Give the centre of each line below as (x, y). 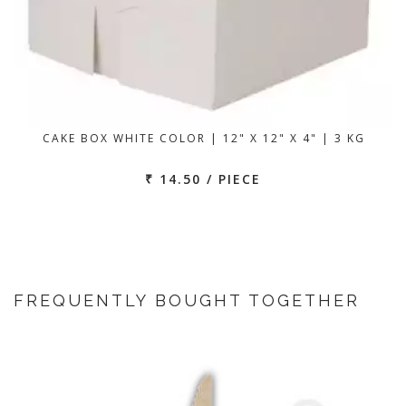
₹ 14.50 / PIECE (203, 179)
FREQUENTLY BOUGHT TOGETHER (187, 300)
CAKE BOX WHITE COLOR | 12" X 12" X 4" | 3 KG (204, 138)
